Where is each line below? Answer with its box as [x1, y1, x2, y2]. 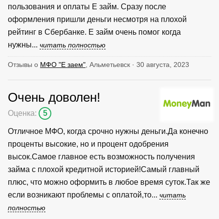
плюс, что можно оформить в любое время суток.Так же [8, 177, 210, 186]
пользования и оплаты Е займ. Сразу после [8, 2, 166, 11]
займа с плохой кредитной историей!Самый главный [8, 165, 199, 174]
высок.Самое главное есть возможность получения [8, 152, 195, 161]
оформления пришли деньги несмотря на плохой [8, 15, 187, 23]
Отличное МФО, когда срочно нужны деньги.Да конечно [8, 127, 208, 135]
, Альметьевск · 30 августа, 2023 [86, 60, 189, 68]
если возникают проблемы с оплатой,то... [8, 190, 159, 199]
